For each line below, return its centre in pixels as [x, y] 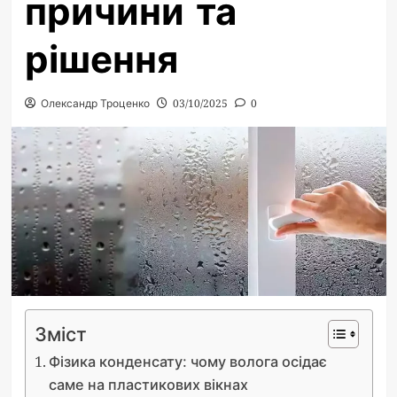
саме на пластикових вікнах [148, 384]
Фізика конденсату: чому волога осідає [187, 361]
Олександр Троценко [95, 103]
